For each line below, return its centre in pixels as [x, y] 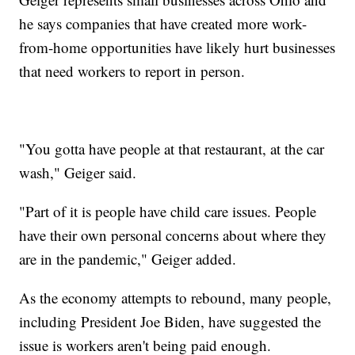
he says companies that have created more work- [163, 23]
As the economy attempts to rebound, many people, [176, 297]
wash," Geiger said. [78, 172]
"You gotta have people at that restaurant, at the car [172, 148]
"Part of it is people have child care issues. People [168, 211]
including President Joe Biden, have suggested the [170, 321]
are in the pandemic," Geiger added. [128, 258]
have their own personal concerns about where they [173, 235]
